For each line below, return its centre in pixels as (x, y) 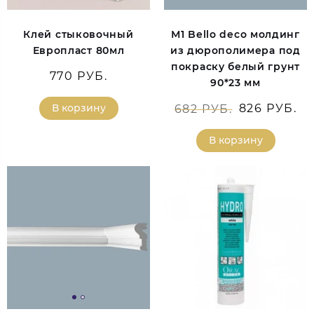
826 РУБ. (268, 109)
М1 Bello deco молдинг (235, 35)
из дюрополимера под (235, 51)
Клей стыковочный (78, 35)
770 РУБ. (78, 76)
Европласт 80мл (78, 51)
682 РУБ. (203, 109)
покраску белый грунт (235, 67)
